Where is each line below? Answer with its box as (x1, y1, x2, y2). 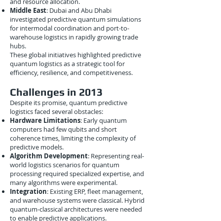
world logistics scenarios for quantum (10, 160, 119, 169)
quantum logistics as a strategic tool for (10, 59, 125, 68)
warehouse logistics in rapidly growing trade (10, 33, 138, 41)
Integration (10, 187, 47, 196)
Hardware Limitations (10, 116, 80, 125)
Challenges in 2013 (10, 86, 103, 98)
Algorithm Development (10, 151, 88, 160)
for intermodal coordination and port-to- (10, 24, 129, 33)
